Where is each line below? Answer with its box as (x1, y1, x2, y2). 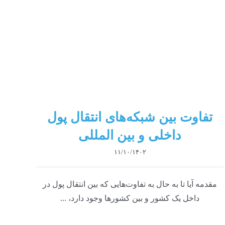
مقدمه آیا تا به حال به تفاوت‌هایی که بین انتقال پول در (43, 179, 217, 188)
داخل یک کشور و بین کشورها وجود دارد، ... (60, 193, 200, 202)
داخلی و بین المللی (78, 128, 182, 143)
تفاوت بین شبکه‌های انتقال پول (47, 109, 213, 125)
